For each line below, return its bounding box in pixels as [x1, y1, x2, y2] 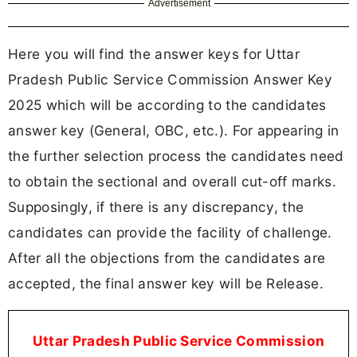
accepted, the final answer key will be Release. [8, 274, 324, 292]
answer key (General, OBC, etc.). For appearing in [8, 121, 339, 139]
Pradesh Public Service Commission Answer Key [8, 70, 333, 88]
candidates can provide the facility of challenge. [8, 223, 332, 241]
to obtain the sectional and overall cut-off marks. [8, 172, 337, 190]
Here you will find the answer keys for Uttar [8, 45, 300, 62]
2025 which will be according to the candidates [8, 96, 327, 113]
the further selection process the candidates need [8, 147, 344, 164]
